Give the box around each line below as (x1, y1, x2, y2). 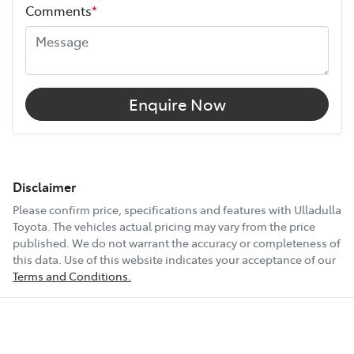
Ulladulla (294, 201, 341, 218)
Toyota (13, 218, 47, 235)
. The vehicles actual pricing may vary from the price (47, 218, 315, 235)
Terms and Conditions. (13, 268, 131, 284)
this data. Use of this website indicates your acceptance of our (13, 251, 336, 268)
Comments (25, 2, 92, 20)
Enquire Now (128, 93, 226, 115)
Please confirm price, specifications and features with (13, 201, 294, 218)
